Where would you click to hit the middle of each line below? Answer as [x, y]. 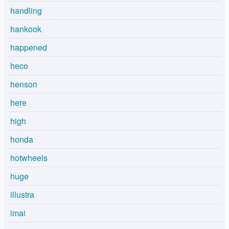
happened [29, 47]
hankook [26, 29]
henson [24, 84]
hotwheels [29, 157]
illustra [22, 194]
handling [26, 10]
